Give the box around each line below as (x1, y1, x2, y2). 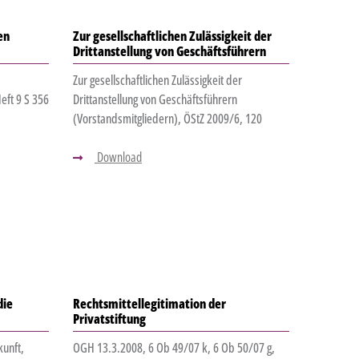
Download (94, 148, 142, 167)
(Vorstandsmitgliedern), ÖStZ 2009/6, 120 (72, 110, 262, 128)
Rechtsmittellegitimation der (72, 295, 226, 313)
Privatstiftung (72, 310, 146, 329)
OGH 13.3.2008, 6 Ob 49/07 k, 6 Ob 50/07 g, (72, 339, 275, 357)
